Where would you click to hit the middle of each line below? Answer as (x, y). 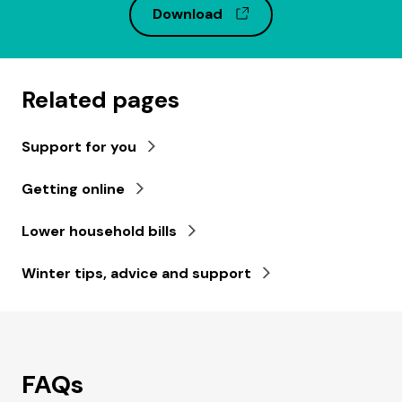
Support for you (79, 146)
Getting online (73, 188)
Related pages (100, 99)
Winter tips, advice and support (136, 273)
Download (189, 13)
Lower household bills (99, 231)
